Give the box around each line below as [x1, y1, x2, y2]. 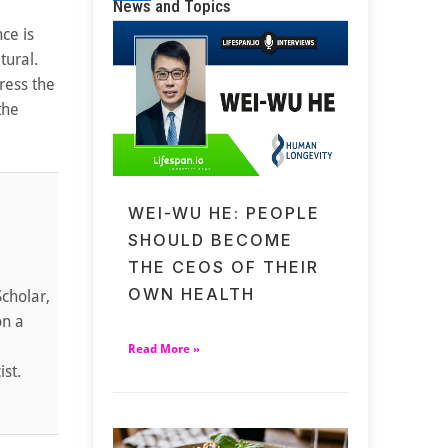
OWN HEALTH [128, 284, 256, 305]
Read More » [128, 342, 201, 357]
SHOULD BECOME [128, 230, 294, 251]
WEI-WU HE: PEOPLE [128, 203, 321, 224]
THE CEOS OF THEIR [128, 257, 320, 278]
